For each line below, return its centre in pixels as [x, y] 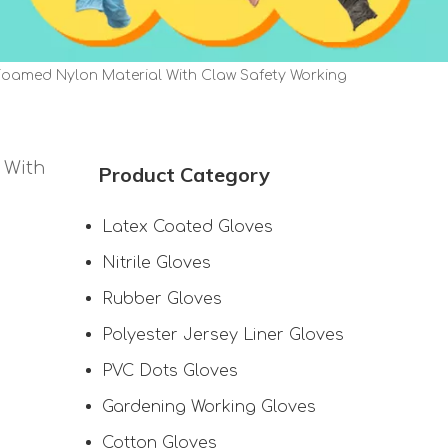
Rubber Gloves [162, 299]
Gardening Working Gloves [209, 407]
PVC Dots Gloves [170, 371]
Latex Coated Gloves [187, 227]
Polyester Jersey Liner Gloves [223, 335]
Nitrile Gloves [156, 263]
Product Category [184, 174]
